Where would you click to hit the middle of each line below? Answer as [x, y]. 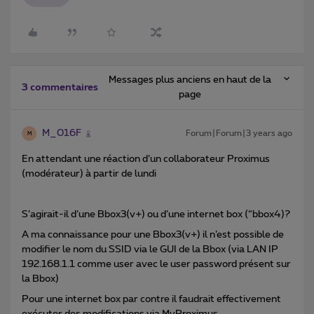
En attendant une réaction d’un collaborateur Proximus [146, 159]
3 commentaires [60, 88]
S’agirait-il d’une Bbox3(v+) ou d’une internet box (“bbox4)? [156, 215]
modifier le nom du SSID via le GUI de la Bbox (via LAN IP [150, 250]
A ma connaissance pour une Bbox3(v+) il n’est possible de [153, 235]
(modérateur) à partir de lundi [89, 174]
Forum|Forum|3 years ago [239, 134]
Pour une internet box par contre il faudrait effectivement [151, 300]
